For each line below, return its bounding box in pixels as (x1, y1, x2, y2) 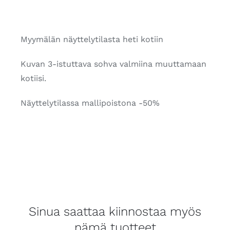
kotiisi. (20, 73, 46, 84)
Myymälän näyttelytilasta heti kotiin (20, 34, 163, 45)
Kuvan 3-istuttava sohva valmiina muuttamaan (20, 59, 206, 69)
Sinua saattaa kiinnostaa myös (29, 204, 201, 219)
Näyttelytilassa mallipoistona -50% (20, 98, 160, 108)
